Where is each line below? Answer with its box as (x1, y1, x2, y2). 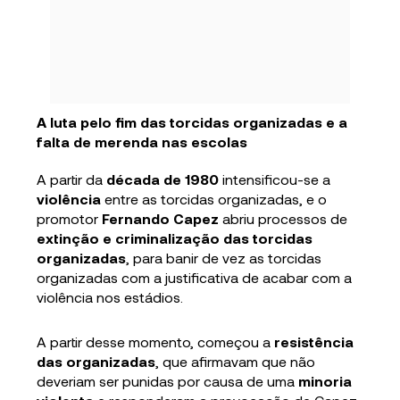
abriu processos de (219, 210, 348, 228)
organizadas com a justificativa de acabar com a (37, 269, 353, 287)
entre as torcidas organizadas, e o (101, 190, 328, 208)
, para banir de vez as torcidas (126, 249, 322, 267)
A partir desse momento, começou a (37, 333, 275, 351)
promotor (37, 210, 103, 228)
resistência (274, 333, 354, 351)
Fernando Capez (102, 210, 220, 228)
